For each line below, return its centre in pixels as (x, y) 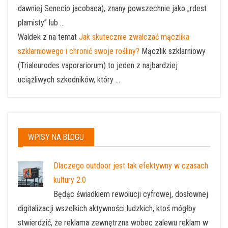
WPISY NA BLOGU (56, 137)
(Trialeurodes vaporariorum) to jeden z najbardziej (98, 65)
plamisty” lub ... (41, 22)
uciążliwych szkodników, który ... (69, 79)
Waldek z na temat (48, 37)
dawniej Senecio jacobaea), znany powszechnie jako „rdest (112, 8)
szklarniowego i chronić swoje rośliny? (79, 51)
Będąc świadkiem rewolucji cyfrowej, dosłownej (131, 194)
